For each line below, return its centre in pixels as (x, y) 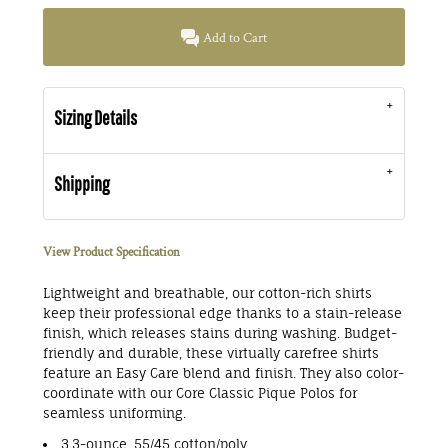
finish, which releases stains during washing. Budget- (220, 333)
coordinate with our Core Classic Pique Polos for (200, 393)
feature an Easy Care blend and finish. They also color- (223, 373)
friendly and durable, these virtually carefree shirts (211, 353)
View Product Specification (111, 252)
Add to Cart (235, 38)
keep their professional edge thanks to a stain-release (222, 313)
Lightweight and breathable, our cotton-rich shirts (207, 293)
